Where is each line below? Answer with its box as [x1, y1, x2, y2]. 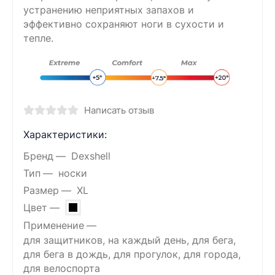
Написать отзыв [83, 104, 154, 116]
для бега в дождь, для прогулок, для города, [23, 249, 241, 261]
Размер [23, 184, 59, 196]
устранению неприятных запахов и [23, 4, 194, 16]
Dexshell [71, 150, 110, 162]
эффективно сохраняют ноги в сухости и [23, 18, 224, 30]
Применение [23, 219, 84, 231]
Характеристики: [23, 128, 107, 141]
